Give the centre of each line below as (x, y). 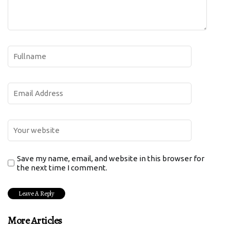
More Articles (35, 221)
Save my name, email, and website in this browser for (111, 159)
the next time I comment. (62, 168)
